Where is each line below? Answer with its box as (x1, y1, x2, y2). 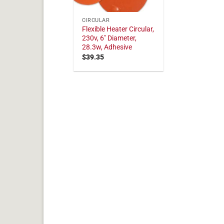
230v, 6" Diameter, (82, 34, 137, 43)
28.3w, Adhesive (82, 43, 132, 52)
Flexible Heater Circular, (82, 25, 154, 34)
